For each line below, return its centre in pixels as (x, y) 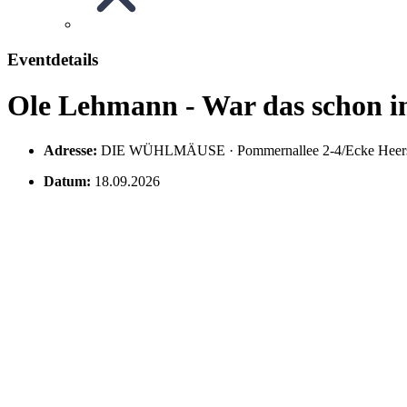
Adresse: (70, 150)
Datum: (67, 181)
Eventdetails (53, 59)
